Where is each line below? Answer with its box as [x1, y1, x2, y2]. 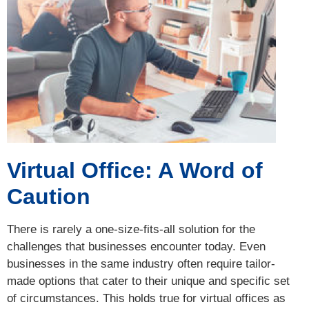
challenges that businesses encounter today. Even [7, 240, 266, 254]
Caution [7, 184, 90, 210]
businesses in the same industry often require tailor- [7, 257, 275, 271]
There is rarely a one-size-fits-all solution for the [7, 223, 255, 237]
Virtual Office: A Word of [7, 158, 263, 183]
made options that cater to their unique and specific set [7, 275, 290, 288]
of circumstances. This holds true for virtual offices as [7, 292, 286, 306]
